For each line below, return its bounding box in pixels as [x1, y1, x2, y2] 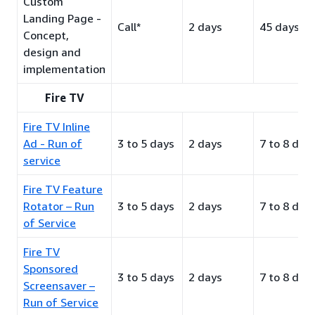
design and [23, 45, 81, 59]
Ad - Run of [23, 136, 82, 150]
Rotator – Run [23, 199, 94, 213]
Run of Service [23, 295, 98, 309]
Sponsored [23, 262, 78, 276]
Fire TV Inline [23, 120, 90, 134]
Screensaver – [23, 278, 95, 292]
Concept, [23, 28, 69, 42]
